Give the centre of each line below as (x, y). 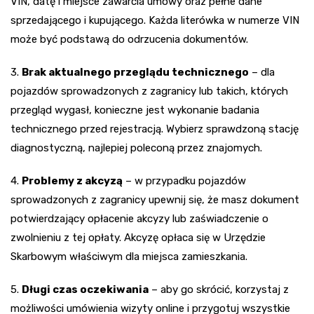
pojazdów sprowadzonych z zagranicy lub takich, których (149, 91)
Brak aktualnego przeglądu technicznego (135, 73)
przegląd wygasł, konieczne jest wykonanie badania (135, 110)
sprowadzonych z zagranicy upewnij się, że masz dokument (155, 200)
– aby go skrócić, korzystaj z (219, 290)
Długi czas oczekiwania (85, 290)
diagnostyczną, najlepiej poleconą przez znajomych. (136, 148)
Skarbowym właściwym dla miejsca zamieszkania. (129, 257)
